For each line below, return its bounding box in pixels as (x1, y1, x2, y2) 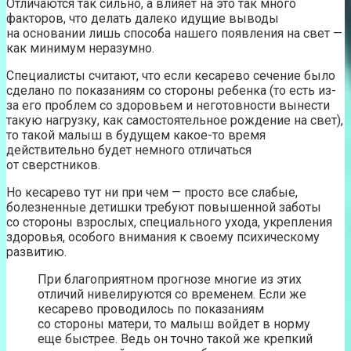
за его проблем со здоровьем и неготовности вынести (6, 97, 330, 113)
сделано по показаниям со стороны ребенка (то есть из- (6, 82, 336, 98)
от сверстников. (6, 157, 100, 172)
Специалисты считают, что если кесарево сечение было (6, 67, 335, 83)
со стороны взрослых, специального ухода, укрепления (6, 214, 332, 230)
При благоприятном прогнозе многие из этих (38, 271, 302, 287)
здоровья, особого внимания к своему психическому (6, 229, 320, 244)
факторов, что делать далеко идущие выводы (6, 10, 279, 26)
